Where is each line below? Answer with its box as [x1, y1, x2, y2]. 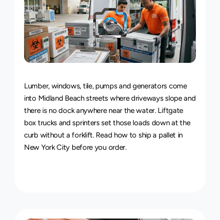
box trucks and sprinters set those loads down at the [24, 118, 191, 127]
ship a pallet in [138, 131, 183, 139]
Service [145, 73, 188, 89]
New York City [24, 143, 70, 152]
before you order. [70, 143, 127, 152]
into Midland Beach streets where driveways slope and [24, 94, 196, 103]
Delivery [95, 73, 142, 89]
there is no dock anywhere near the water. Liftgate [24, 106, 184, 115]
